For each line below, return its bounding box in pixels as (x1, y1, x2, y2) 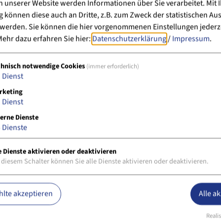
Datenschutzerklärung (92, 33, 166, 44)
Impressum (172, 33, 210, 44)
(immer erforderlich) (86, 62, 139, 71)
